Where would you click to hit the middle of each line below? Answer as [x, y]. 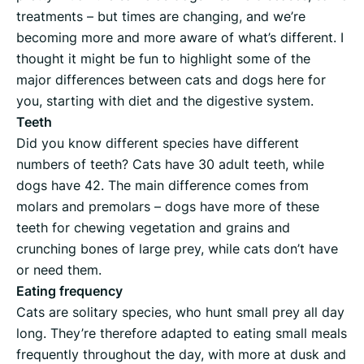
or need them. [59, 270]
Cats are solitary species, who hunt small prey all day [180, 312]
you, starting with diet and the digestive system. [165, 101]
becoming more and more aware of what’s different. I [180, 38]
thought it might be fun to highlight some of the [163, 59]
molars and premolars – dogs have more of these [168, 207]
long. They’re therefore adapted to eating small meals [182, 334]
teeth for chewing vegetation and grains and [153, 228]
